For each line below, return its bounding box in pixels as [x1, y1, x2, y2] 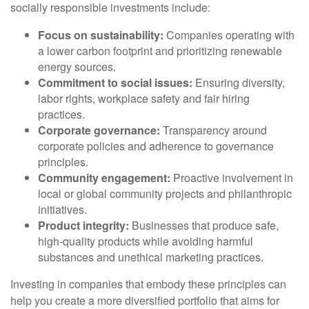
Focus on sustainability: [38, 27, 163, 43]
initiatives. [38, 201, 87, 217]
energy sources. [38, 59, 116, 74]
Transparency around [160, 122, 267, 138]
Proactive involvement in [170, 170, 293, 186]
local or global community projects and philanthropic [38, 186, 292, 201]
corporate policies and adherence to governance [38, 138, 274, 154]
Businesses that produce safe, [129, 217, 279, 233]
